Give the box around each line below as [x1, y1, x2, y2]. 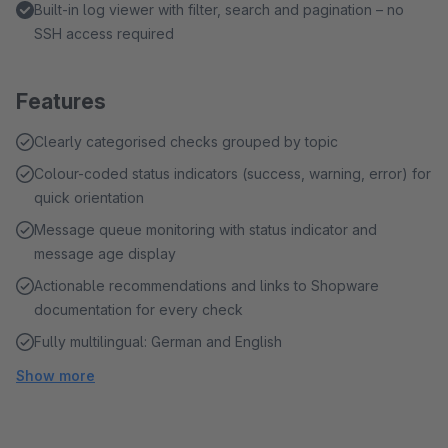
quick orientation [34, 189, 144, 206]
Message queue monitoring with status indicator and [34, 221, 377, 238]
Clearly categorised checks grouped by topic [34, 133, 338, 150]
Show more [16, 367, 95, 384]
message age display [34, 245, 176, 262]
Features [16, 89, 106, 114]
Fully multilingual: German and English [34, 333, 282, 350]
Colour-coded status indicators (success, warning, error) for [34, 165, 431, 182]
